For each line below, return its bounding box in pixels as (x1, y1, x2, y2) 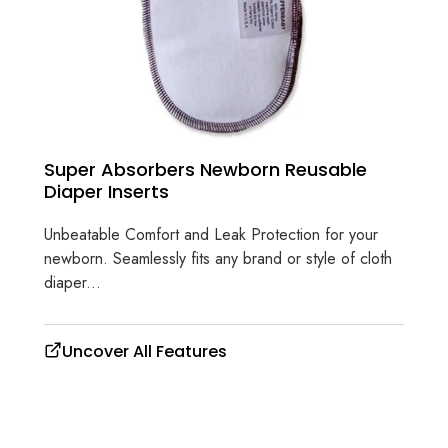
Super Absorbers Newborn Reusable (44, 156, 367, 182)
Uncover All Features (62, 340, 227, 364)
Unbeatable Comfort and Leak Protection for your (44, 223, 378, 247)
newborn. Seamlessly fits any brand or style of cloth (44, 247, 392, 271)
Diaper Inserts (44, 178, 169, 204)
